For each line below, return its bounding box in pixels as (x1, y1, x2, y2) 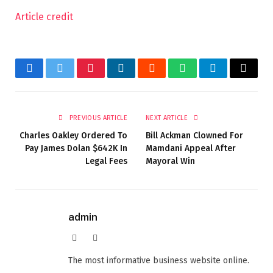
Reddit (151, 71, 180, 83)
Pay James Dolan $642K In (25, 143, 127, 154)
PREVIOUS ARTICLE (67, 113, 127, 122)
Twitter (58, 71, 91, 83)
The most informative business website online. (68, 255, 249, 266)
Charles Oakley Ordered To (19, 130, 127, 141)
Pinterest (90, 71, 129, 83)
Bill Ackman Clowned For (146, 130, 243, 141)
